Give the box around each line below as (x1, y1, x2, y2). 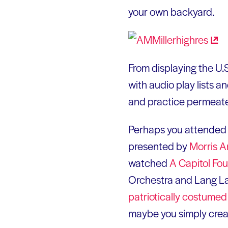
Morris (189, 138, 219, 153)
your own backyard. (128, 4, 214, 19)
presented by (128, 138, 189, 153)
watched (128, 155, 167, 170)
